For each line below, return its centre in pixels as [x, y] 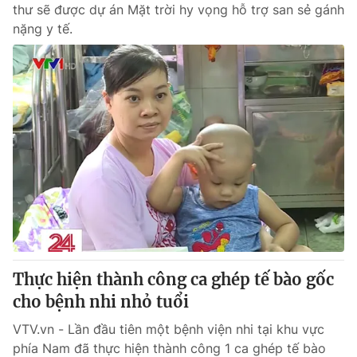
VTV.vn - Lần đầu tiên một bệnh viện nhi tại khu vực [169, 329]
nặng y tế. [43, 29]
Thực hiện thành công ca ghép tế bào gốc [173, 279]
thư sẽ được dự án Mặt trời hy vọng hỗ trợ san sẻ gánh [178, 10]
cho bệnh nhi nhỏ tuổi [101, 302]
